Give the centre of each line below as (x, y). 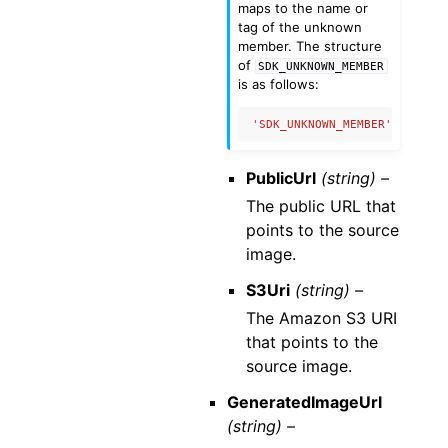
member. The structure (310, 46)
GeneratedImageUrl (305, 402)
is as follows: (279, 84)
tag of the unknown (300, 27)
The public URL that (321, 206)
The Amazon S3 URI (322, 318)
